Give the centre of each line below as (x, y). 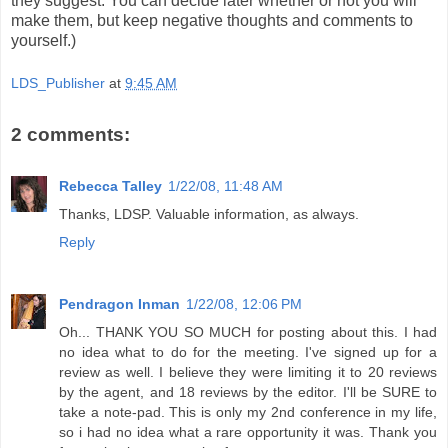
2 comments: (70, 135)
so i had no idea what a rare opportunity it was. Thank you (248, 432)
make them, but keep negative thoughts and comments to (212, 20)
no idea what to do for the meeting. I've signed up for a (248, 352)
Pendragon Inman (119, 304)
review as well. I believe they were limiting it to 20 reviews (248, 372)
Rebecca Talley (110, 186)
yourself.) (43, 40)
